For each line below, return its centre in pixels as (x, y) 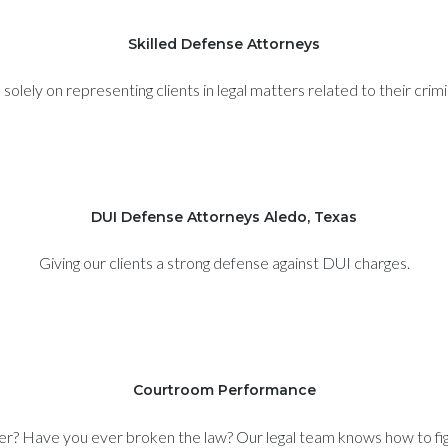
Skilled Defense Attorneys (224, 43)
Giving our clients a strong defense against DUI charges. (224, 263)
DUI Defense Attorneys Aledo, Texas (224, 216)
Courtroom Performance (224, 390)
